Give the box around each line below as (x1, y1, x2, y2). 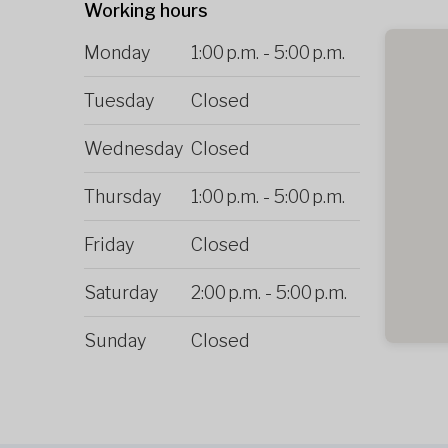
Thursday (84, 185, 161, 207)
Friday (84, 233, 134, 255)
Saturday (84, 281, 158, 303)
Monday (84, 41, 150, 63)
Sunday (84, 329, 146, 351)
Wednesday (84, 137, 183, 159)
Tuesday (84, 89, 154, 111)
